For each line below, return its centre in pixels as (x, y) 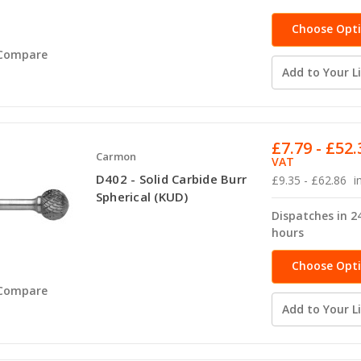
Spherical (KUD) (142, 196)
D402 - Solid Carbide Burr (171, 178)
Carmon (116, 156)
